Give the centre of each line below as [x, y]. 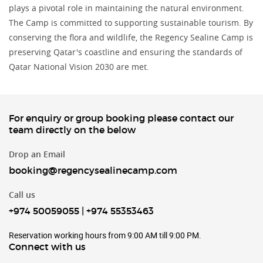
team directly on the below [72, 129]
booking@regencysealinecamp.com [93, 170]
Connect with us [47, 246]
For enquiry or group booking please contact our [121, 118]
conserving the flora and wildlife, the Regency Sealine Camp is [131, 37]
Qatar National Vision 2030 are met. [79, 66]
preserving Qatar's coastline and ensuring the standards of [126, 52]
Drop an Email [37, 154]
